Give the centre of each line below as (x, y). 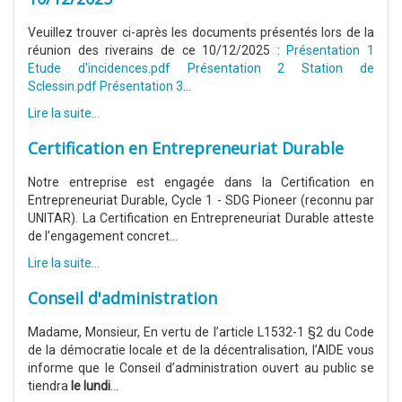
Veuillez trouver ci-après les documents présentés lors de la (201, 33)
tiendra (49, 386)
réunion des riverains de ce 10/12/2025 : (157, 51)
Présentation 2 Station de (281, 69)
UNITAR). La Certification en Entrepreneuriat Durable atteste (201, 218)
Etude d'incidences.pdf (99, 69)
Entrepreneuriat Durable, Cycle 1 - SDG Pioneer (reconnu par (201, 201)
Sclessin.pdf (62, 87)
